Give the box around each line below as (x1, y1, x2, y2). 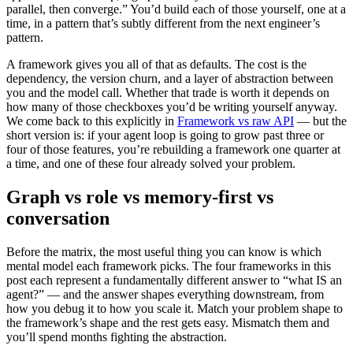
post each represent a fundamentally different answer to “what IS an (6, 273, 342, 287)
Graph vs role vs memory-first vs (6, 186, 273, 207)
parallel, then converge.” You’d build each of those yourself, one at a (6, 2, 346, 16)
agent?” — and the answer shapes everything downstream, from (6, 287, 324, 301)
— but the (294, 113, 347, 128)
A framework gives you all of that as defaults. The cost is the (6, 57, 307, 71)
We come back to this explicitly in (6, 113, 174, 128)
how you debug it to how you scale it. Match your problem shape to (6, 301, 343, 315)
